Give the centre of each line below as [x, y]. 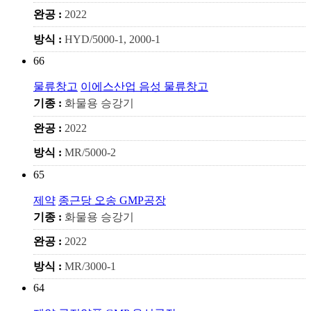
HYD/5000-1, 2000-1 [112, 39]
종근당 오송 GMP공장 [112, 200]
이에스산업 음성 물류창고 [144, 86]
